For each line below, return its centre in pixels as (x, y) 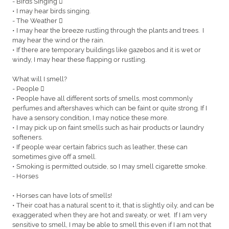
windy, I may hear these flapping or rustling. (80, 59)
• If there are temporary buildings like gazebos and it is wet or (107, 49)
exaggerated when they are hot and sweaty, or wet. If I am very (110, 214)
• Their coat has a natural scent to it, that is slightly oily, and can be (113, 204)
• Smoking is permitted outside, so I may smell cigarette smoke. (110, 165)
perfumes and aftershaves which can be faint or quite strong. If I (110, 107)
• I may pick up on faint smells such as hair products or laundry (108, 127)
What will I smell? (43, 78)
